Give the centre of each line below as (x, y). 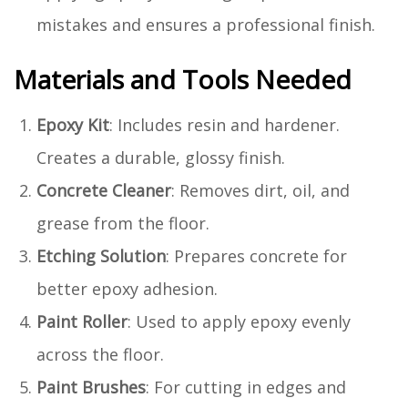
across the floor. (100, 354)
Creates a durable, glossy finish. (161, 157)
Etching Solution (101, 255)
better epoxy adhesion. (127, 288)
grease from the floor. (123, 223)
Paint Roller (82, 321)
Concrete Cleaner (104, 190)
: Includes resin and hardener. (224, 124)
